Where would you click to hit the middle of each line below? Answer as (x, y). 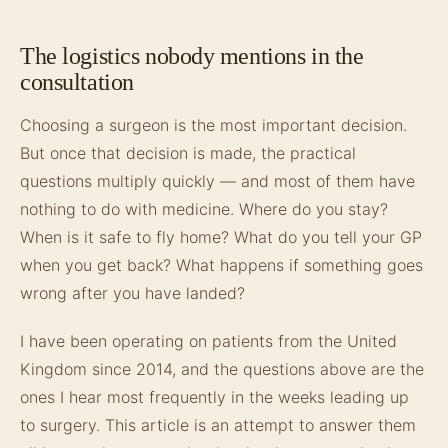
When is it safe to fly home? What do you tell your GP (221, 237)
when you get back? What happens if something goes (221, 265)
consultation (77, 82)
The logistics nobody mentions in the (192, 56)
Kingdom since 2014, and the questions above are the (222, 369)
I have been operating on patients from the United (208, 341)
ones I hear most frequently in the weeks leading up (214, 397)
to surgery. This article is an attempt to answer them (218, 425)
